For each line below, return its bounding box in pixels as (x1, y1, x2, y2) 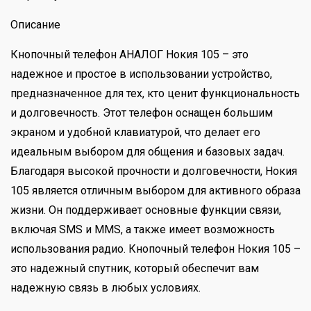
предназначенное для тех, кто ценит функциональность (10, 86, 300, 100)
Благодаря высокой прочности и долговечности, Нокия (10, 164, 297, 178)
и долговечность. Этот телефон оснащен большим (10, 106, 273, 119)
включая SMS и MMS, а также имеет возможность (10, 222, 275, 236)
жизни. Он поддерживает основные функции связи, (10, 203, 281, 217)
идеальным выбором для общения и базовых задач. (10, 144, 285, 158)
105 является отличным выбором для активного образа (10, 183, 301, 197)
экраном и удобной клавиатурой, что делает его (10, 125, 260, 139)
